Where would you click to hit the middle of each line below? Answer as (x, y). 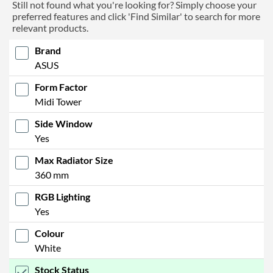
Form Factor (61, 87)
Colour (50, 233)
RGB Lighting (62, 196)
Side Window (64, 123)
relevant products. (50, 27)
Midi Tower (58, 101)
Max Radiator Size (74, 160)
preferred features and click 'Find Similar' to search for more (136, 16)
